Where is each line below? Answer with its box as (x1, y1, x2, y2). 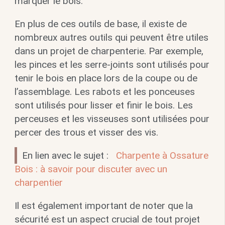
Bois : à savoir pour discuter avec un (14, 163, 167, 175)
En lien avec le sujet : (22, 150, 111, 162)
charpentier (14, 177, 63, 189)
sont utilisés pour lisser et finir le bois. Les (14, 99, 193, 111)
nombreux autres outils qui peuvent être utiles (14, 32, 208, 44)
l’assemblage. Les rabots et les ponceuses (14, 86, 195, 98)
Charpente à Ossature (116, 150, 208, 162)
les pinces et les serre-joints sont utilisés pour (14, 59, 209, 71)
